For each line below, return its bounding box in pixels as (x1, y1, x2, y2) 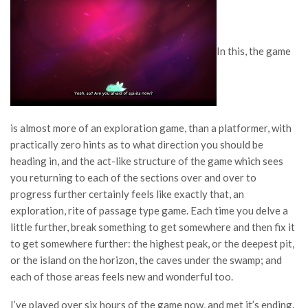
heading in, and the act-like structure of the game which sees (10, 154, 283, 167)
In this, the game (217, 44, 291, 57)
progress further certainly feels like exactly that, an (10, 187, 244, 200)
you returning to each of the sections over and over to (10, 170, 256, 184)
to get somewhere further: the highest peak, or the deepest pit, (10, 236, 294, 250)
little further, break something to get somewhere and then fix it (10, 220, 295, 233)
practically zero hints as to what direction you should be (10, 137, 263, 151)
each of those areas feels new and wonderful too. (10, 269, 233, 283)
